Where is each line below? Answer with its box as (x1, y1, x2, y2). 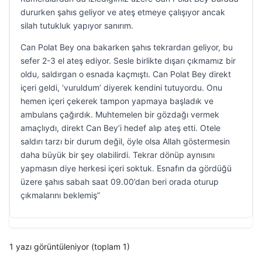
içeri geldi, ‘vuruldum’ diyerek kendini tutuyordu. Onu (20, 82, 222, 92)
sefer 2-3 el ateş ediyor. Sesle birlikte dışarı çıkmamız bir (20, 56, 236, 65)
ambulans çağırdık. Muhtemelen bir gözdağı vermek (20, 109, 219, 119)
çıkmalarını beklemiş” (20, 190, 100, 200)
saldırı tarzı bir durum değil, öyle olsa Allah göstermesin (20, 136, 230, 146)
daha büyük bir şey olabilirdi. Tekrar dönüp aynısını (20, 150, 215, 160)
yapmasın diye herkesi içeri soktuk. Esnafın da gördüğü (20, 163, 232, 173)
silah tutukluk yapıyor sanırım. (20, 20, 133, 30)
